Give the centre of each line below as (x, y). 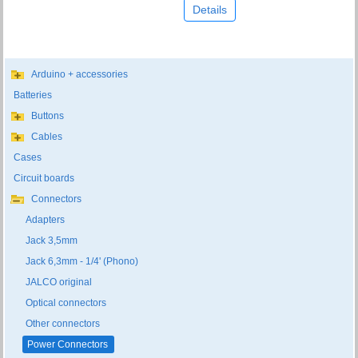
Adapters (46, 220)
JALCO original (59, 282)
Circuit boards (44, 179)
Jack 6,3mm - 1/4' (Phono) (82, 262)
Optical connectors (66, 303)
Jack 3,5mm (52, 241)
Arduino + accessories (80, 75)
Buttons (48, 116)
